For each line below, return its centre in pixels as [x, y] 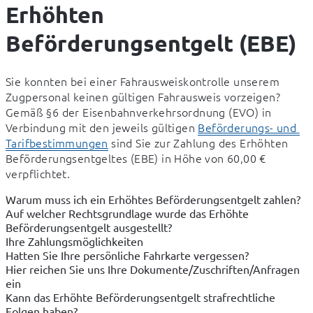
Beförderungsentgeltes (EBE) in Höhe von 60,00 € [136, 158]
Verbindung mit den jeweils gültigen [102, 127]
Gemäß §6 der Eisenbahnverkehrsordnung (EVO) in [139, 111]
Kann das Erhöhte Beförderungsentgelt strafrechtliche [140, 297]
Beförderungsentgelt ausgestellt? [89, 227]
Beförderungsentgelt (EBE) [151, 44]
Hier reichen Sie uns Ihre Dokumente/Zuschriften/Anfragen [153, 269]
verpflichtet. [38, 173]
